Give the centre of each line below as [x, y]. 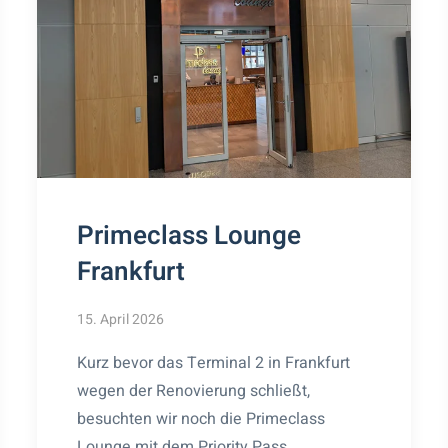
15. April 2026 [121, 319]
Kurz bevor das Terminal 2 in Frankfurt [214, 362]
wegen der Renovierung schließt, [194, 390]
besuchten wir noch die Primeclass [201, 418]
